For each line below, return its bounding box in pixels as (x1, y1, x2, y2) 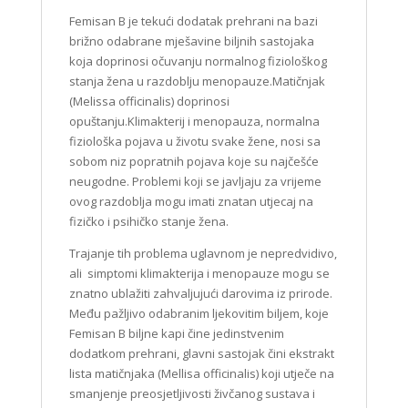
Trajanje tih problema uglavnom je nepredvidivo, (68, 245, 337, 262)
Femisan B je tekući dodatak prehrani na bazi (68, 13, 318, 30)
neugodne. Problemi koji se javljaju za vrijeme (68, 173, 321, 190)
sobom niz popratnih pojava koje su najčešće (68, 153, 319, 170)
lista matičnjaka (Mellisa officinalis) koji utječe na (68, 365, 334, 382)
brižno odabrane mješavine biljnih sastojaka (68, 33, 314, 50)
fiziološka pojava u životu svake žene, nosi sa (68, 133, 321, 150)
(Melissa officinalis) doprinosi (68, 93, 229, 110)
